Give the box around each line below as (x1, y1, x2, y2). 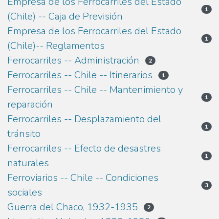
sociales (7, 186, 42, 199)
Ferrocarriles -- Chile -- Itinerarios (7, 68, 153, 82)
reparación (7, 98, 53, 111)
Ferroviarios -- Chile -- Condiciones (7, 171, 158, 185)
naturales (7, 156, 49, 170)
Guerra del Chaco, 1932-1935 (7, 200, 138, 214)
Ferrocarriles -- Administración (7, 54, 139, 67)
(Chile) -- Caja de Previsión (7, 10, 123, 23)
